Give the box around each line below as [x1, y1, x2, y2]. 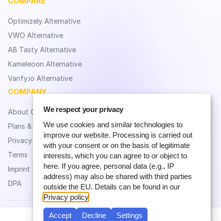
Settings [116, 211, 143, 220]
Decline [81, 211, 106, 220]
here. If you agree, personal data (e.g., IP [43, 162, 174, 170]
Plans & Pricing [8, 122, 56, 130]
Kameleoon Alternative [8, 60, 82, 68]
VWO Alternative [8, 31, 63, 39]
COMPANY [8, 87, 47, 96]
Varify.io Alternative [8, 74, 73, 82]
